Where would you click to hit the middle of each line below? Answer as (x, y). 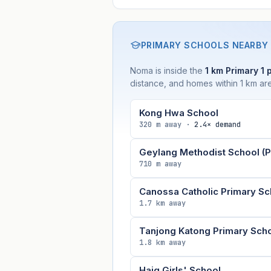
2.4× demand (217, 124)
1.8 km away (162, 242)
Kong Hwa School (178, 113)
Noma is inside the (167, 70)
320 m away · (166, 124)
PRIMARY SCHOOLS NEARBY (204, 45)
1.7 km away (162, 203)
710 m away (160, 164)
